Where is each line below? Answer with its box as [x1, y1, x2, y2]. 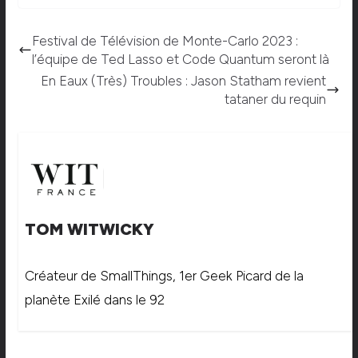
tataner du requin [225, 90, 327, 107]
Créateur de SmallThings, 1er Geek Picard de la [24, 267, 304, 284]
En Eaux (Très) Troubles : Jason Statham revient [41, 72, 327, 89]
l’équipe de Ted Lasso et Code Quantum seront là [31, 50, 329, 67]
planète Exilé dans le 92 [24, 291, 165, 308]
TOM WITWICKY [24, 219, 154, 239]
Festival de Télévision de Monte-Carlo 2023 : [31, 32, 298, 49]
